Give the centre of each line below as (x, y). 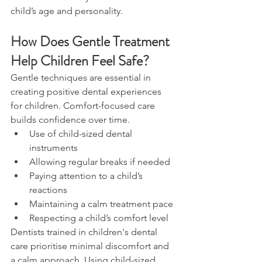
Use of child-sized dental (82, 134)
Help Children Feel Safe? (80, 61)
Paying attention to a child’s (87, 176)
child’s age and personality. (67, 11)
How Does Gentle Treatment (92, 42)
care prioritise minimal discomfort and (91, 246)
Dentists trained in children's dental (85, 232)
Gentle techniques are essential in (82, 78)
